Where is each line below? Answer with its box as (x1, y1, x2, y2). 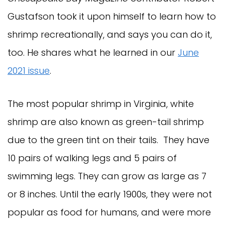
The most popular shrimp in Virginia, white (8, 97, 194, 110)
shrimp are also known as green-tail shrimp (8, 115, 204, 128)
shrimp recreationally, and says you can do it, (8, 28, 212, 41)
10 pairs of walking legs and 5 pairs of (8, 151, 177, 164)
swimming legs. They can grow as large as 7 (8, 169, 206, 182)
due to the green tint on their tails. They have (8, 133, 209, 146)
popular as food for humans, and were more (8, 205, 211, 218)
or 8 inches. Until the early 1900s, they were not (8, 187, 212, 200)
